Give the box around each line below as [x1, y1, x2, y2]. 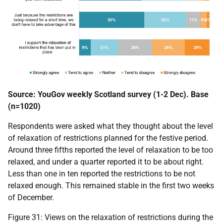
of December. [8, 193, 54, 203]
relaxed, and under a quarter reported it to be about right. [8, 157, 204, 167]
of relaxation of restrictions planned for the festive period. [8, 133, 208, 143]
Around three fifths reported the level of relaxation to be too [8, 145, 213, 155]
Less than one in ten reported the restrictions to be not [8, 169, 195, 179]
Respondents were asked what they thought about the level [8, 121, 213, 131]
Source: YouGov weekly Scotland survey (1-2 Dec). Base [8, 90, 209, 100]
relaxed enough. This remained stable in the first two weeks [8, 181, 214, 191]
